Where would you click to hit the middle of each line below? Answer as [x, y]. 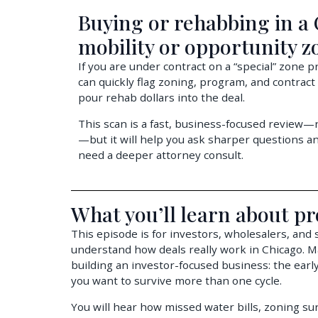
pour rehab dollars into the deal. [161, 98]
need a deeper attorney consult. [161, 154]
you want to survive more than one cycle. [176, 281]
